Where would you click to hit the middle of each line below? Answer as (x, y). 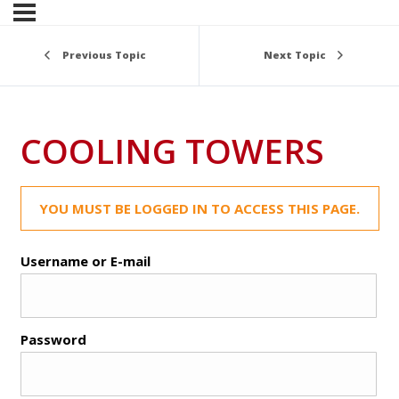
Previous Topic (104, 55)
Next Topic (295, 55)
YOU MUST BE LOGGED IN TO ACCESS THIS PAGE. (199, 208)
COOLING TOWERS (172, 150)
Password (53, 339)
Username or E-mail (85, 261)
